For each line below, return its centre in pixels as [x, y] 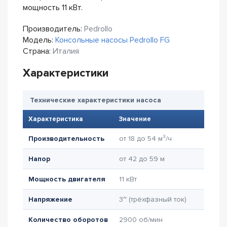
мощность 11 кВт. [53, 8]
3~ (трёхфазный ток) [153, 199]
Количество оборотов [68, 220]
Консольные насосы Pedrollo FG [112, 40]
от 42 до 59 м [142, 159]
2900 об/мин [141, 220]
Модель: [39, 40]
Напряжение [50, 199]
